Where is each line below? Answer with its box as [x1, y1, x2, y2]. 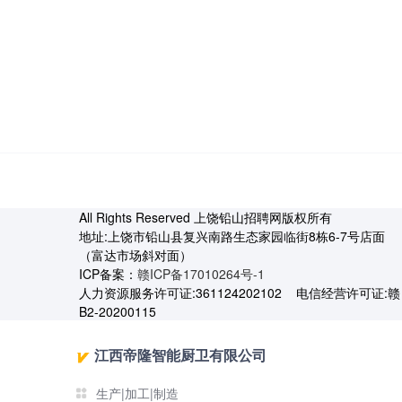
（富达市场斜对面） [79, 246, 192, 265]
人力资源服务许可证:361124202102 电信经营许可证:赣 [79, 284, 400, 302]
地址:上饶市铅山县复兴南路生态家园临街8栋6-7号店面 [79, 227, 385, 246]
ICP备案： [79, 265, 137, 284]
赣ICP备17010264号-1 [137, 265, 265, 284]
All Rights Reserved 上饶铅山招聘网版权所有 [79, 208, 332, 227]
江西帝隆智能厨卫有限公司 [94, 345, 267, 366]
